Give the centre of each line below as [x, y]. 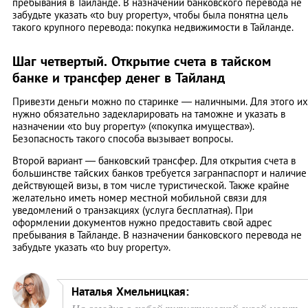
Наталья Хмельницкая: [130, 291]
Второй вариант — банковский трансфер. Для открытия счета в [154, 160]
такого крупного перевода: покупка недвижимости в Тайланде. [153, 27]
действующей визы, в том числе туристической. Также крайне [151, 185]
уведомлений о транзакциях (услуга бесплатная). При [133, 210]
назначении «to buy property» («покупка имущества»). [133, 126]
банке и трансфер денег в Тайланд [119, 77]
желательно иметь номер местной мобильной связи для [140, 197]
